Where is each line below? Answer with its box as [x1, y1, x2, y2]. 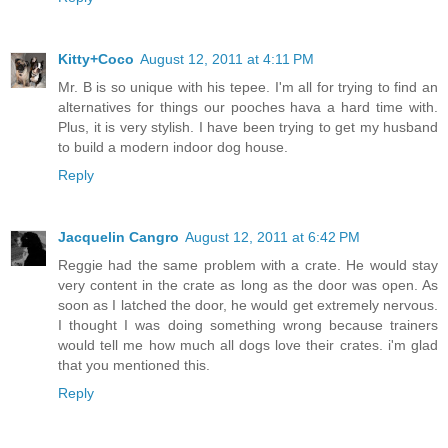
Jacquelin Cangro [58, 229, 179, 246]
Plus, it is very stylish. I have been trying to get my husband [58, 119, 438, 136]
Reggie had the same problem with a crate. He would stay [58, 257, 438, 274]
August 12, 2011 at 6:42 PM [185, 229, 360, 246]
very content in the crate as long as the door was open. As [58, 277, 438, 294]
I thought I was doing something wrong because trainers [58, 317, 438, 334]
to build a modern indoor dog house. [58, 139, 288, 156]
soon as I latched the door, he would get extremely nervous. [58, 297, 438, 314]
